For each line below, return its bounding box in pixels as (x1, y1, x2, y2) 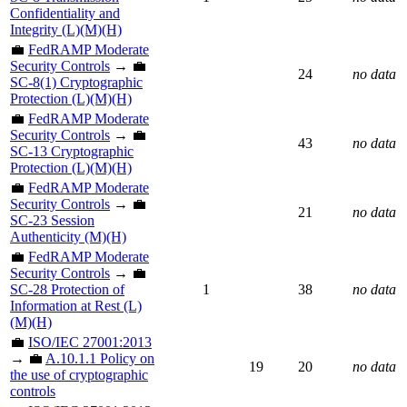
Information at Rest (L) (10, 297, 142, 313)
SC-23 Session (10, 212, 94, 228)
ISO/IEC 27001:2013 (28, 333, 152, 350)
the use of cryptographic (10, 366, 148, 382)
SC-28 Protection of (10, 281, 124, 297)
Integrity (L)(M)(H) (10, 21, 122, 37)
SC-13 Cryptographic (10, 143, 134, 159)
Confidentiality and (10, 5, 120, 21)
